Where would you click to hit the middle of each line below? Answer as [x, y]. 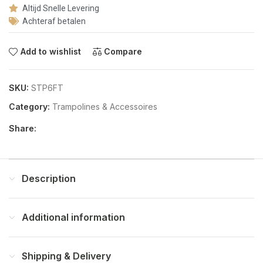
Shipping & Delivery [67, 256]
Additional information [74, 217]
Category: [29, 107]
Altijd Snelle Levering [60, 8]
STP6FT [47, 88]
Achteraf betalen [54, 21]
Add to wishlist [50, 52]
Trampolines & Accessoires [105, 107]
